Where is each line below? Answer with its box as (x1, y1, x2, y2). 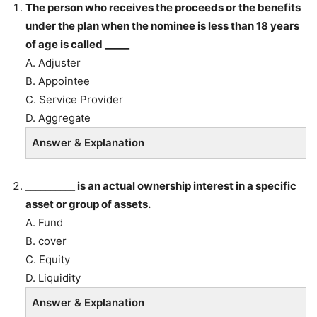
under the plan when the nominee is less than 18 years (25, 19, 299, 33)
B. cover (25, 234, 67, 248)
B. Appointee (25, 74, 90, 88)
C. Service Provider (25, 93, 123, 106)
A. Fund (25, 216, 63, 229)
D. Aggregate (25, 111, 91, 125)
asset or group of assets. (25, 197, 151, 211)
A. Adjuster (25, 56, 81, 69)
